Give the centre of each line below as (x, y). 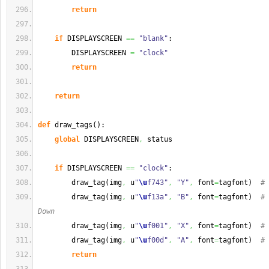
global (67, 139)
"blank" (153, 38)
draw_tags (71, 125)
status (158, 139)
